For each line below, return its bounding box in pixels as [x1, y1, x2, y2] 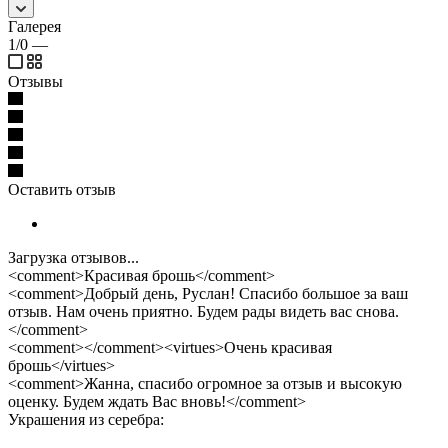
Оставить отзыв [8, 180, 116, 198]
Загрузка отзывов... [8, 248, 139, 266]
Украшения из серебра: [8, 410, 164, 428]
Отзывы [8, 72, 63, 90]
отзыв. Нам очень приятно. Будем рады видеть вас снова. [8, 302, 399, 320]
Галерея [8, 17, 61, 35]
